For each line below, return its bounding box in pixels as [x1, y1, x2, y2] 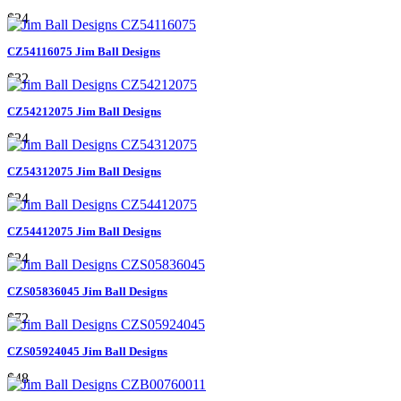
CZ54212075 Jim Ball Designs [7, 104, 161, 118]
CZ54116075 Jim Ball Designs [7, 44, 160, 58]
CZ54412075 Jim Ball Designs [7, 224, 161, 238]
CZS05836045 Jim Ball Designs [7, 284, 167, 298]
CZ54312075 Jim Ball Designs [7, 164, 161, 178]
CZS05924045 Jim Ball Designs [7, 344, 167, 358]
